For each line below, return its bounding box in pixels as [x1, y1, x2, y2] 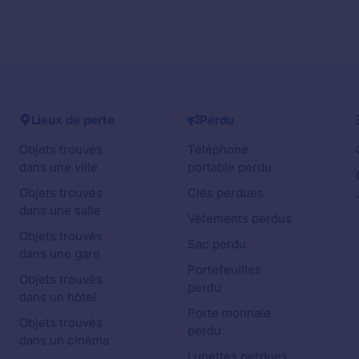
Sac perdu [188, 236, 246, 252]
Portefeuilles [188, 261, 261, 277]
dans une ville [19, 159, 98, 175]
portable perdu [188, 159, 272, 175]
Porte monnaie [188, 305, 271, 321]
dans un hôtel [19, 288, 96, 305]
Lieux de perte [31, 111, 115, 127]
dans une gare [19, 245, 100, 261]
